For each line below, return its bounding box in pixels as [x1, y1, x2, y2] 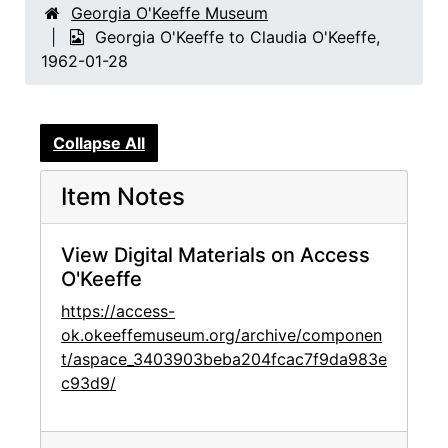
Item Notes [61, 182, 185, 212]
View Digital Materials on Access [61, 243, 370, 268]
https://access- [61, 301, 175, 322]
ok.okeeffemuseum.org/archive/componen [61, 325, 382, 346]
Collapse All [53, 133, 145, 154]
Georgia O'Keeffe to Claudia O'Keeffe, [95, 27, 380, 47]
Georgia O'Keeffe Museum [71, 3, 268, 23]
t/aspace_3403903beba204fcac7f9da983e [61, 349, 387, 370]
